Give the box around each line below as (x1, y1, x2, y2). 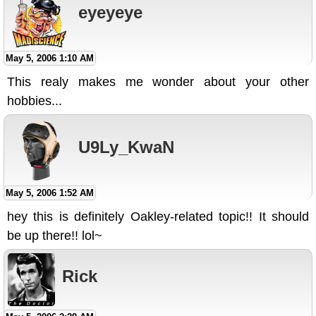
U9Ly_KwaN (78, 137, 174, 157)
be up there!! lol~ (7, 229, 102, 243)
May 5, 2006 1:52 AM (6, 188, 94, 199)
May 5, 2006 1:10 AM (6, 53, 94, 64)
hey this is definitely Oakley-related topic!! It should (7, 209, 309, 224)
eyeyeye (78, 2, 142, 22)
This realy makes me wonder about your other (7, 75, 309, 90)
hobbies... (7, 94, 62, 109)
